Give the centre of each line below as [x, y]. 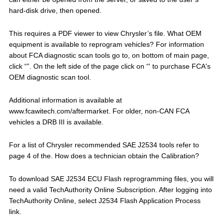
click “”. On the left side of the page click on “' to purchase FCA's [110, 66]
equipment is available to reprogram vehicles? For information [106, 44]
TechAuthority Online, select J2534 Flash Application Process [105, 201]
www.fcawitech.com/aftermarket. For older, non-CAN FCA [99, 111]
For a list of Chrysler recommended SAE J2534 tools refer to [104, 145]
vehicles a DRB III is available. [56, 122]
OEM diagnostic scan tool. [50, 77]
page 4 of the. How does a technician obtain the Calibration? [104, 156]
